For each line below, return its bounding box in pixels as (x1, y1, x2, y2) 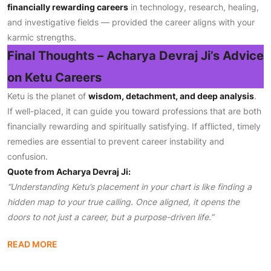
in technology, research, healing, (128, 2, 259, 12)
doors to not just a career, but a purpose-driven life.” (7, 212, 214, 222)
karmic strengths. (7, 32, 76, 42)
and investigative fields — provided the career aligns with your (7, 17, 255, 27)
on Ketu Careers (7, 70, 102, 85)
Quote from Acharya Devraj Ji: (7, 166, 131, 177)
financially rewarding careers (7, 2, 128, 12)
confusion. (7, 151, 48, 162)
